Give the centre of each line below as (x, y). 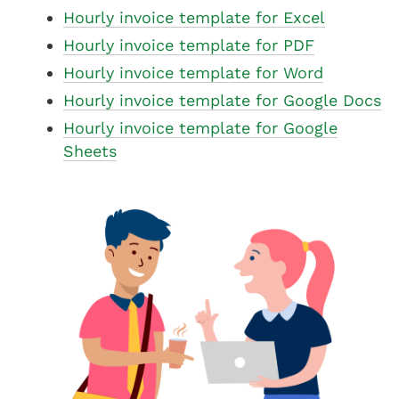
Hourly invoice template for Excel (194, 18)
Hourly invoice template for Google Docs (222, 101)
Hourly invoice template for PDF (189, 45)
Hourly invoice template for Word (193, 73)
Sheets (90, 151)
